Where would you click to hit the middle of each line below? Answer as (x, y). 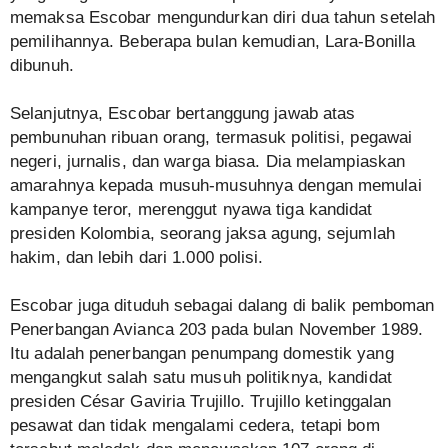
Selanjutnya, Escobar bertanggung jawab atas (183, 114)
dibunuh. (42, 66)
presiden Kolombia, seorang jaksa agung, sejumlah (202, 234)
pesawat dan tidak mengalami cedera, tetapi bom (195, 426)
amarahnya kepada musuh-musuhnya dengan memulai (216, 186)
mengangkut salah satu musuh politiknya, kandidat (201, 378)
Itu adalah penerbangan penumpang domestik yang (202, 354)
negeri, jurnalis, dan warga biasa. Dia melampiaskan (208, 162)
